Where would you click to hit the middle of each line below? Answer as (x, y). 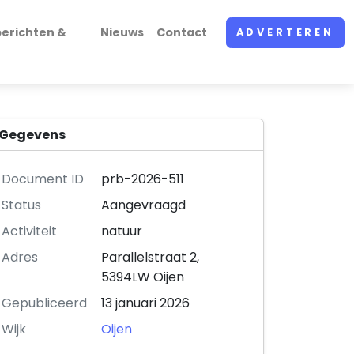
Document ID (43, 179)
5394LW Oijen (143, 277)
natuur (122, 232)
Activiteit (30, 232)
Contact (181, 32)
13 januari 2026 (146, 303)
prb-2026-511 (143, 179)
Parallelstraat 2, (151, 258)
